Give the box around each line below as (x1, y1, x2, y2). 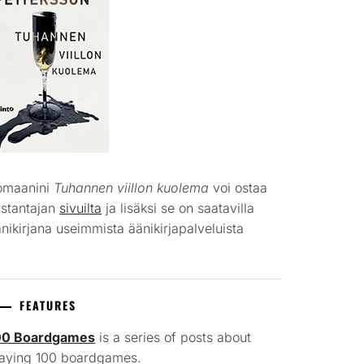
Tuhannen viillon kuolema (54, 180, 210, 196)
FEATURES (19, 297, 77, 314)
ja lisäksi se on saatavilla (102, 200, 255, 216)
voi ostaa (209, 180, 268, 196)
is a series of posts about (95, 329, 252, 345)
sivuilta (59, 200, 102, 216)
